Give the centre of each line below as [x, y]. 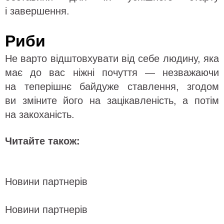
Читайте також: [42, 141]
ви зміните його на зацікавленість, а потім [112, 101]
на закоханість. [40, 115]
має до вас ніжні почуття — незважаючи [112, 73]
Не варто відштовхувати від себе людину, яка [112, 59]
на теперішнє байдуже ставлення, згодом [112, 87]
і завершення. [37, 11]
